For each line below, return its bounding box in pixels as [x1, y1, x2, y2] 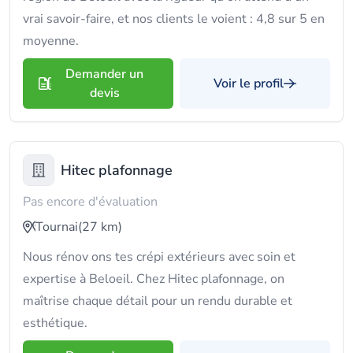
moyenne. [23, 32, 79, 50]
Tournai [35, 218, 78, 236]
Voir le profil [214, 75, 284, 92]
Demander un [65, 65, 143, 83]
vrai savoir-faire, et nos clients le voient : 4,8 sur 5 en [23, 10, 325, 28]
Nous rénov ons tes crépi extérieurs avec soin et [23, 248, 295, 266]
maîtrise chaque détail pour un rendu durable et [23, 292, 292, 310]
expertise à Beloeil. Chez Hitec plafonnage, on [23, 270, 284, 288]
